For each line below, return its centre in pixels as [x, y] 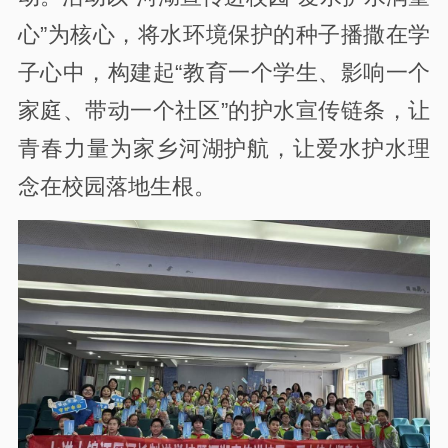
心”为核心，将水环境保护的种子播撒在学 [224, 35]
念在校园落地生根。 [116, 187]
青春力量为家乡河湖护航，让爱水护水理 [224, 149]
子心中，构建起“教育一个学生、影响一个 [224, 73]
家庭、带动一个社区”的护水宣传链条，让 [224, 111]
